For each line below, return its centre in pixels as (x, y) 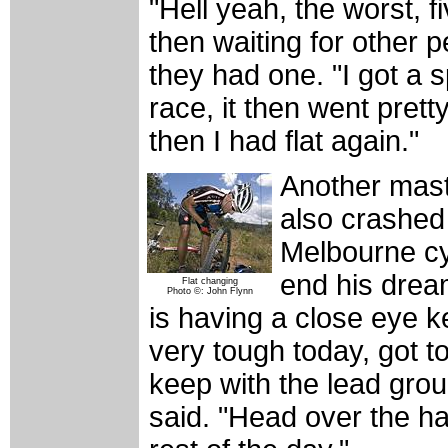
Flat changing (209, 281)
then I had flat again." (284, 141)
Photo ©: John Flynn (209, 291)
